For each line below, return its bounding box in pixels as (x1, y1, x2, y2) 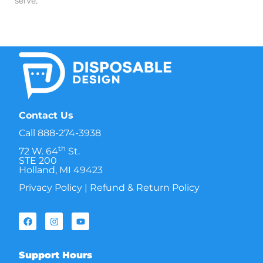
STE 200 (19, 154, 58, 166)
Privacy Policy (19, 181, 83, 193)
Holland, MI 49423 (19, 164, 103, 176)
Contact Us (19, 109, 74, 121)
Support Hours (19, 249, 93, 261)
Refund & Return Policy (90, 181, 200, 193)
